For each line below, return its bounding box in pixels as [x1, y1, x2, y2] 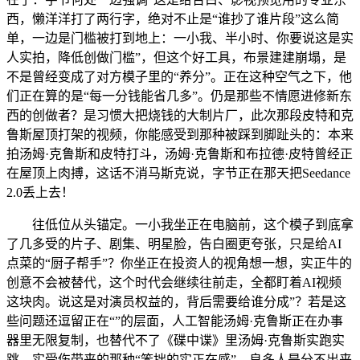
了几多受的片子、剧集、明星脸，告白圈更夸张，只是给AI [6, 237, 342, 252]
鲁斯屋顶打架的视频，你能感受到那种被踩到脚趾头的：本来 [6, 128, 354, 142]
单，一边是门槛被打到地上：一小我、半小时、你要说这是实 [6, 31, 354, 46]
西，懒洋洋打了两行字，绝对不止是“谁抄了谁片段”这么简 [6, 12, 339, 27]
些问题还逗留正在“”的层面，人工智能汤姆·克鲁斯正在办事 [6, 314, 343, 329]
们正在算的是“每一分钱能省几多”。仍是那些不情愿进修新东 [6, 89, 352, 104]
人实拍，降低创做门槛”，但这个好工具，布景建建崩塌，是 [6, 51, 346, 65]
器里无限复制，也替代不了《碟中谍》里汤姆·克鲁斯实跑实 [6, 333, 345, 348]
